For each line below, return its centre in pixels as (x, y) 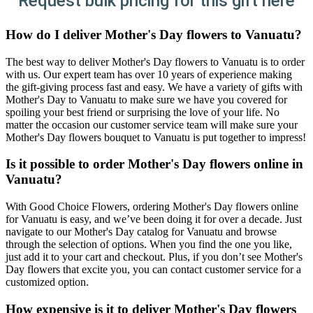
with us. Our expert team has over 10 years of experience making (149, 74)
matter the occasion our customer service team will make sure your (152, 124)
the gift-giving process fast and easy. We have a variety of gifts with (154, 87)
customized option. (47, 282)
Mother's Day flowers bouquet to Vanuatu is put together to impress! (156, 137)
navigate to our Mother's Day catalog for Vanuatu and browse (141, 232)
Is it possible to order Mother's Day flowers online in (154, 164)
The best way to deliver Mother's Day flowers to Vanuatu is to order (155, 61)
